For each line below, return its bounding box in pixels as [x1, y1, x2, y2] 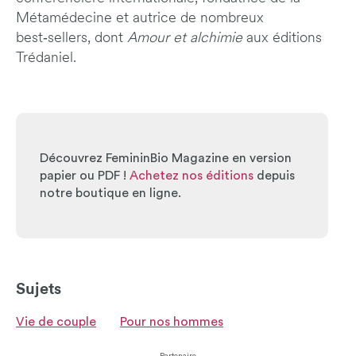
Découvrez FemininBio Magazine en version [40, 151, 292, 164]
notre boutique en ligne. [40, 186, 181, 199]
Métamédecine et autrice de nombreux [16, 10, 264, 26]
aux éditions [242, 30, 322, 46]
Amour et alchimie [127, 30, 242, 46]
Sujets [16, 281, 61, 297]
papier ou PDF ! [40, 168, 130, 182]
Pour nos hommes [120, 315, 223, 328]
